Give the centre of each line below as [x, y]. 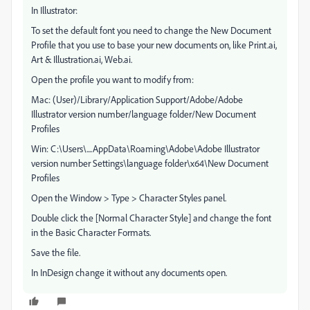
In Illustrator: [54, 10]
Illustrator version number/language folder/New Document [144, 114]
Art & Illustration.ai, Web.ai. [82, 59]
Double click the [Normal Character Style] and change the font [151, 218]
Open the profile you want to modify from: [112, 79]
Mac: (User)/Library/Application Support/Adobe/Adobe [137, 99]
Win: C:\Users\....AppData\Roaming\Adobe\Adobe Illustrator [145, 148]
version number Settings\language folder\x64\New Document [150, 163]
